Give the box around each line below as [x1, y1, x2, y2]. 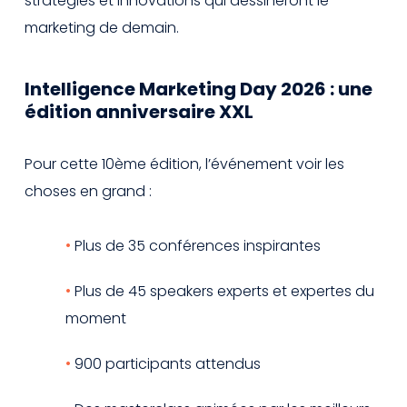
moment [65, 307, 126, 329]
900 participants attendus [74, 352, 261, 374]
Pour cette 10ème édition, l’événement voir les [25, 153, 344, 174]
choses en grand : [25, 180, 152, 202]
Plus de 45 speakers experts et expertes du [74, 280, 374, 302]
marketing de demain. [25, 16, 179, 38]
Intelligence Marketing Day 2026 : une [25, 75, 372, 102]
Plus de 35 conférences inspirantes [74, 234, 321, 256]
